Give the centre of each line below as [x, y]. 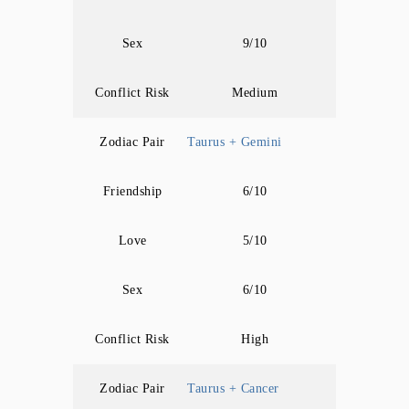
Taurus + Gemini [235, 142]
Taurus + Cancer [233, 388]
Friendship [132, 191]
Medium [255, 93]
